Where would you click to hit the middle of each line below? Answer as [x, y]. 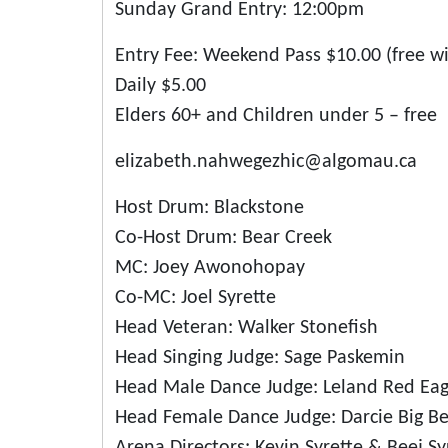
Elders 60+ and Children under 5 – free [276, 116]
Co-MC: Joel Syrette [195, 298]
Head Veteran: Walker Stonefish [246, 328]
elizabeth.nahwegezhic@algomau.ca [266, 162]
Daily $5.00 [160, 86]
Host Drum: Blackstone [209, 208]
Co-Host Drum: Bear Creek [223, 238]
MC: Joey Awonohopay [210, 268]
